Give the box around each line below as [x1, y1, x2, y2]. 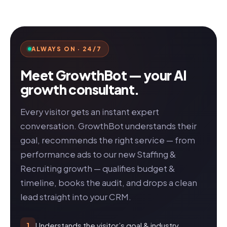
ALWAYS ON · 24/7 [31, 45, 102, 53]
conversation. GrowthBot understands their [20, 121, 197, 132]
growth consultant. [20, 81, 139, 98]
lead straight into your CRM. [20, 192, 131, 203]
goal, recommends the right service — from [20, 135, 195, 146]
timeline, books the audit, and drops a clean [20, 177, 197, 188]
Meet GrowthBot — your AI [20, 67, 187, 84]
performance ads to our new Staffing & [20, 149, 176, 160]
